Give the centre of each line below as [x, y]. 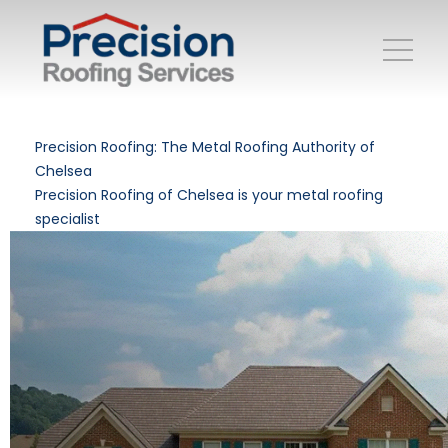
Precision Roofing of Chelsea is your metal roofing [209, 195]
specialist [67, 219]
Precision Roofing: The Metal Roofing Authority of [205, 147]
